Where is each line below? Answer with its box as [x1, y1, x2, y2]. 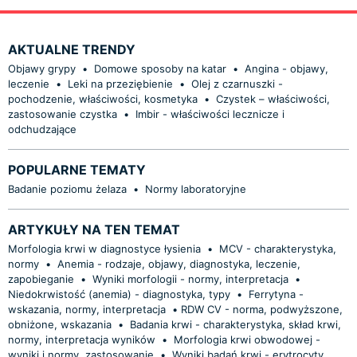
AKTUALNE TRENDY [8, 41, 135, 57]
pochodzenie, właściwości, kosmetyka [8, 92, 198, 105]
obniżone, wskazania [8, 317, 112, 331]
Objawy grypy [8, 61, 76, 75]
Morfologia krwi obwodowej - [174, 332, 320, 346]
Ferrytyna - [249, 287, 304, 300]
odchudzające [8, 122, 76, 135]
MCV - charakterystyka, [219, 241, 336, 255]
